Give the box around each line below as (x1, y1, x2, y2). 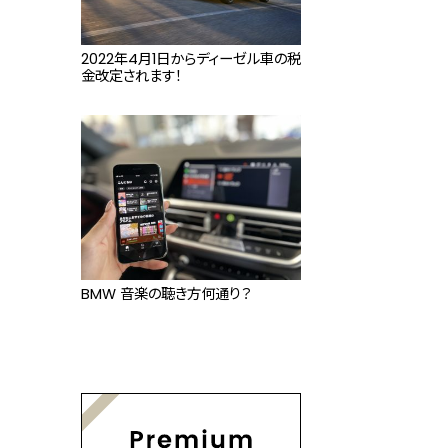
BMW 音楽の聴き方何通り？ (81, 284, 251, 304)
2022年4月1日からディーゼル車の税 (81, 49, 301, 69)
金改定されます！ (81, 66, 182, 86)
